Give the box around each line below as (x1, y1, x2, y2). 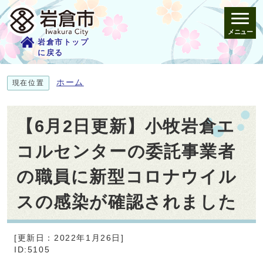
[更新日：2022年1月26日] (14, 233, 124, 242)
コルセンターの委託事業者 (16, 141, 236, 161)
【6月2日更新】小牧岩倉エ (16, 116, 235, 136)
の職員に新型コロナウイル (16, 167, 237, 186)
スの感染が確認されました (16, 192, 237, 211)
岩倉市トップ (38, 38, 89, 46)
